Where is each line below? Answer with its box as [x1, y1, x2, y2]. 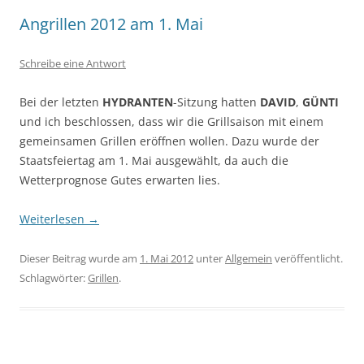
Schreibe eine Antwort [19, 56, 126, 71]
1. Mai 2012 [140, 251, 193, 266]
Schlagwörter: [19, 271, 88, 286]
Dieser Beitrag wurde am [19, 251, 140, 266]
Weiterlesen [19, 211, 88, 227]
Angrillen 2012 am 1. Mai [19, 13, 203, 36]
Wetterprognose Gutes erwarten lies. [19, 172, 220, 188]
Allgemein [225, 251, 272, 266]
